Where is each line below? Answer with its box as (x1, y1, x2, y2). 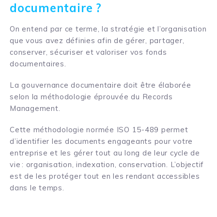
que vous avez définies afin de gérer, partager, (10, 35, 185, 45)
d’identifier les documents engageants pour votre (10, 136, 193, 146)
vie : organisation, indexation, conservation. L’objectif (10, 159, 204, 169)
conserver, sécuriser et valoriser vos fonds (10, 47, 167, 57)
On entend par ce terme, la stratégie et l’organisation (10, 24, 207, 33)
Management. (10, 103, 61, 113)
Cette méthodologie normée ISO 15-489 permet (10, 124, 188, 134)
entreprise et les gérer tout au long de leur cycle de (10, 148, 200, 157)
